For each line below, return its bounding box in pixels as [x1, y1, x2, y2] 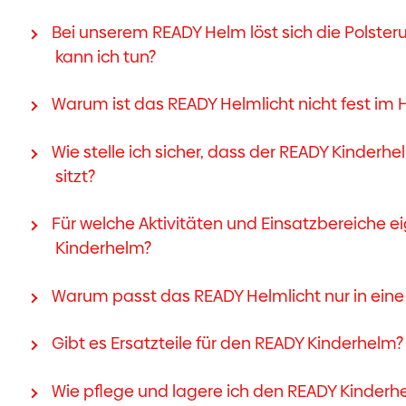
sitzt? [54, 164, 95, 188]
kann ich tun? [54, 44, 156, 68]
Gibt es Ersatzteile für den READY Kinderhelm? [51, 332, 403, 355]
